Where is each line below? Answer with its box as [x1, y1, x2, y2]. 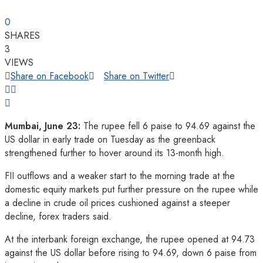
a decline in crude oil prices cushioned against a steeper [5, 195, 230, 210]
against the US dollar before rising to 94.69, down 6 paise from [5, 245, 257, 259]
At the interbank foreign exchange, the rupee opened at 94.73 [5, 232, 255, 246]
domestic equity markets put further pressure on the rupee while [5, 182, 258, 196]
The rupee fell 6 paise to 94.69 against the [80, 119, 255, 133]
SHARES [5, 28, 40, 42]
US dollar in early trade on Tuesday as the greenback [5, 132, 215, 146]
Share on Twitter [104, 69, 169, 83]
